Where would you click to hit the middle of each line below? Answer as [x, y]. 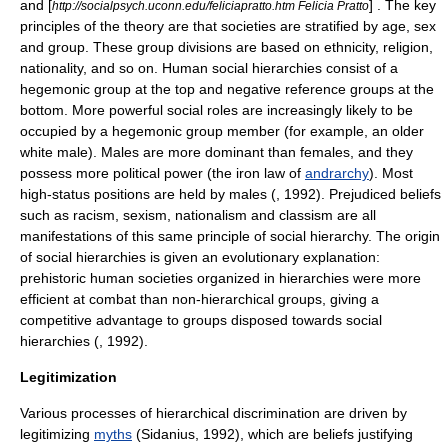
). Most [391, 173]
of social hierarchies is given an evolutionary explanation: [200, 257]
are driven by [363, 413]
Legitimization [68, 377]
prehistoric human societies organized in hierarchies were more [220, 278]
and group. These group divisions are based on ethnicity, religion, [226, 47]
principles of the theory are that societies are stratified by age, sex [228, 26]
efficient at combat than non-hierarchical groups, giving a [199, 299]
